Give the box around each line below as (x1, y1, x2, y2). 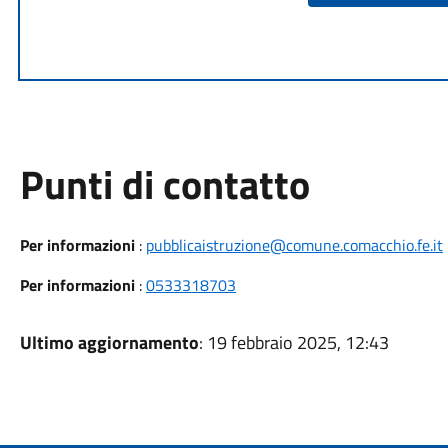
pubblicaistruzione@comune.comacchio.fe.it (145, 233, 443, 257)
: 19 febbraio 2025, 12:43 (198, 329, 389, 356)
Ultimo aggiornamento (19, 329, 199, 356)
